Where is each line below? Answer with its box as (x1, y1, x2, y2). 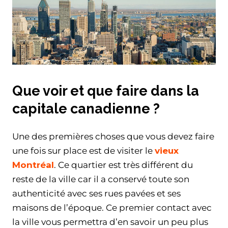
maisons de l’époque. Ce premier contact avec (12, 203, 212, 213)
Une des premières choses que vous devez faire (12, 131, 214, 142)
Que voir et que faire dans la (12, 82, 199, 99)
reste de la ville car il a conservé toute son (12, 174, 189, 185)
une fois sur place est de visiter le (12, 146, 155, 156)
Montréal (12, 160, 54, 170)
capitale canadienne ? (12, 100, 160, 117)
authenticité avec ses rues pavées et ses (12, 188, 181, 199)
